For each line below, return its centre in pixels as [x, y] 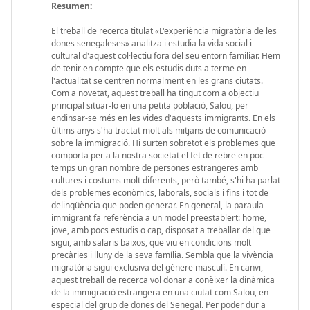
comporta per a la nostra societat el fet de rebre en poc [157, 155]
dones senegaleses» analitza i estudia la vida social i [152, 43]
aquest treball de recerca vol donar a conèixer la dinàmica [163, 280]
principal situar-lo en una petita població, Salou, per [150, 105]
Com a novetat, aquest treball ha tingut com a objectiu [155, 93]
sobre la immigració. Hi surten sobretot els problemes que [163, 143]
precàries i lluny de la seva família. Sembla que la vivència [162, 255]
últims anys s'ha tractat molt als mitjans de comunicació [158, 130]
